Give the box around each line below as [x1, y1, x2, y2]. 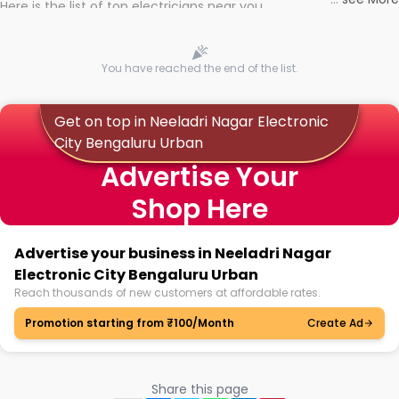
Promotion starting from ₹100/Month [25, 315, 234, 330]
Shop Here [131, 191, 268, 228]
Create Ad [307, 315, 363, 330]
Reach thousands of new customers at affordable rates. [14, 285, 321, 300]
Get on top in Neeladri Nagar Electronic [53, 111, 329, 132]
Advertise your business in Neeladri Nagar [14, 243, 331, 264]
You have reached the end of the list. [101, 61, 298, 76]
